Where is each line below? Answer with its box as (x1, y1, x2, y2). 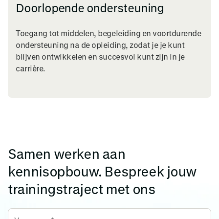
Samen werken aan (8, 145, 126, 161)
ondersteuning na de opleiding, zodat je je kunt (16, 40, 185, 49)
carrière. (16, 63, 45, 73)
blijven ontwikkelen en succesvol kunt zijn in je (16, 51, 185, 61)
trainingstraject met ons (8, 180, 155, 197)
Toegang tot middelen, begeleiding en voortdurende (16, 28, 201, 38)
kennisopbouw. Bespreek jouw (8, 163, 197, 179)
